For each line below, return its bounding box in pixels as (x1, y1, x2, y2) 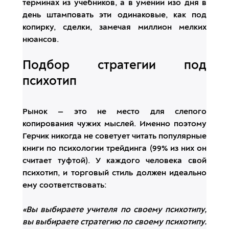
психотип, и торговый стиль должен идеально (22, 169, 207, 178)
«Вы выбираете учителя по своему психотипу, (22, 206, 207, 215)
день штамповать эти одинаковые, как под (22, 11, 207, 20)
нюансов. (22, 36, 59, 44)
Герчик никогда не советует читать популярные (22, 132, 207, 141)
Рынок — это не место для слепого (22, 108, 207, 117)
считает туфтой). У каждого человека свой (22, 157, 207, 166)
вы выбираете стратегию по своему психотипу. (22, 218, 207, 227)
